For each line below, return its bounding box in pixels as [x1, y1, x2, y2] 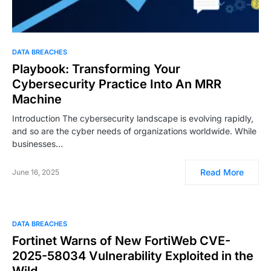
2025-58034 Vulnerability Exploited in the [12, 248, 253, 263]
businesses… [12, 138, 63, 149]
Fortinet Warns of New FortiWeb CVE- [12, 233, 230, 248]
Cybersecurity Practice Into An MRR [12, 76, 221, 91]
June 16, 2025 [12, 167, 59, 177]
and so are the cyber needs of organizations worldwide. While [12, 125, 256, 136]
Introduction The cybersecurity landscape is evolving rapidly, [12, 113, 253, 123]
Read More [200, 166, 244, 177]
